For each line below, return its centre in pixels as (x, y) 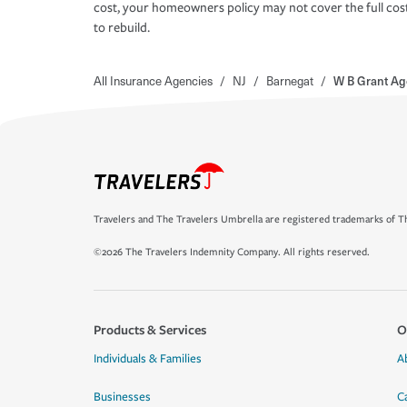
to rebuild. (122, 28)
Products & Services (150, 329)
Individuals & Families (148, 359)
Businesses (122, 397)
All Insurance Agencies (153, 81)
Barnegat (290, 81)
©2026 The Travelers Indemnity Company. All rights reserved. (232, 252)
